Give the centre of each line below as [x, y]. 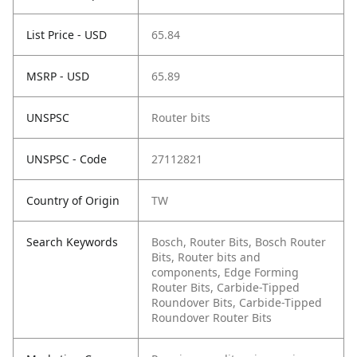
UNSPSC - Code [67, 159]
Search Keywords [72, 242]
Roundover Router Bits [212, 318]
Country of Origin [73, 201]
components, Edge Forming [225, 273]
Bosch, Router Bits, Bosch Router [239, 242]
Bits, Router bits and [206, 257]
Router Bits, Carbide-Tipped [226, 288]
